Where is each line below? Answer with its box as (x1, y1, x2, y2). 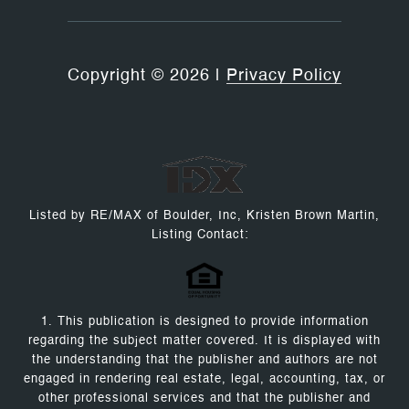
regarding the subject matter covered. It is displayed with (28, 335, 381, 348)
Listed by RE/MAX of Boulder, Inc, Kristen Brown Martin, (29, 210, 380, 223)
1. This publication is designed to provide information (40, 316, 369, 329)
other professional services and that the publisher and (38, 393, 371, 405)
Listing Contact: (151, 229, 258, 242)
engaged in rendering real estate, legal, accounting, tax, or (24, 373, 385, 386)
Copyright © (68, 68, 164, 85)
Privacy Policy (226, 68, 341, 85)
